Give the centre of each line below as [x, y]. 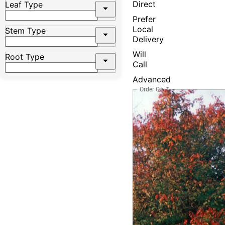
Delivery [148, 39]
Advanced [152, 79]
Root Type [25, 57]
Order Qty [152, 89]
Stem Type [25, 30]
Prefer [144, 19]
